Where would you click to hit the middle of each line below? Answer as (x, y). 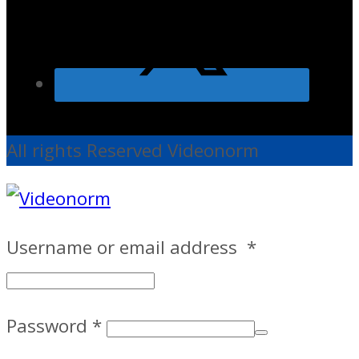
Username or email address (127, 247)
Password (49, 326)
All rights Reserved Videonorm (133, 150)
